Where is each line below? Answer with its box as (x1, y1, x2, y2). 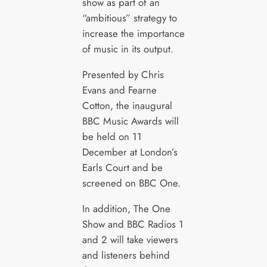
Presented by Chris (82, 67, 164, 82)
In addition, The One (82, 201, 170, 216)
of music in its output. (82, 42, 173, 57)
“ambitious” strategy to (82, 11, 177, 26)
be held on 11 (82, 129, 142, 144)
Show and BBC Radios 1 (82, 216, 184, 231)
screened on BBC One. (82, 176, 181, 191)
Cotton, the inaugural (82, 98, 172, 113)
